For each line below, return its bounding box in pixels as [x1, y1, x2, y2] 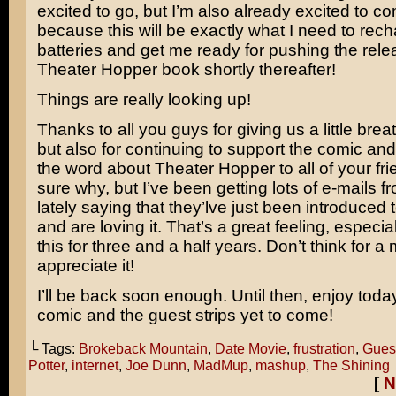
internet [71, 357, 118, 373]
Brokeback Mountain [78, 340, 208, 356]
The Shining [312, 357, 390, 373]
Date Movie [214, 340, 286, 356]
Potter [27, 357, 65, 373]
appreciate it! [36, 256, 134, 275]
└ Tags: [27, 340, 79, 356]
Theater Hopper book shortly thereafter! [36, 60, 336, 79]
